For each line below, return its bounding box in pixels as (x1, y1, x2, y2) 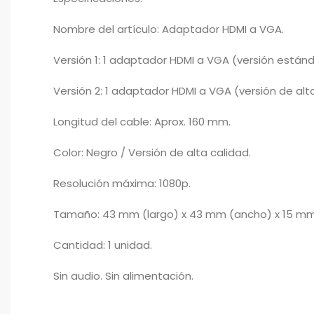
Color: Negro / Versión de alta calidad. (53, 145, 251, 160)
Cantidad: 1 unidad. (53, 238, 152, 252)
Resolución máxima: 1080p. (53, 176, 191, 191)
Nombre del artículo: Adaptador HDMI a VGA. (53, 22, 284, 36)
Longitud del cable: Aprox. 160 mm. (53, 114, 231, 129)
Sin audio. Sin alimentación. (53, 268, 193, 283)
